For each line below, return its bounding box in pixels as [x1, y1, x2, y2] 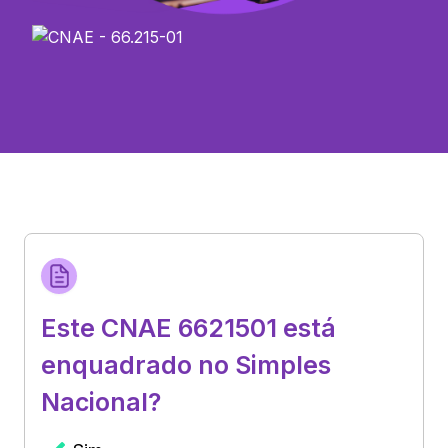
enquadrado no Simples [41, 349, 331, 380]
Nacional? [41, 386, 161, 417]
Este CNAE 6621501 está [41, 312, 336, 343]
